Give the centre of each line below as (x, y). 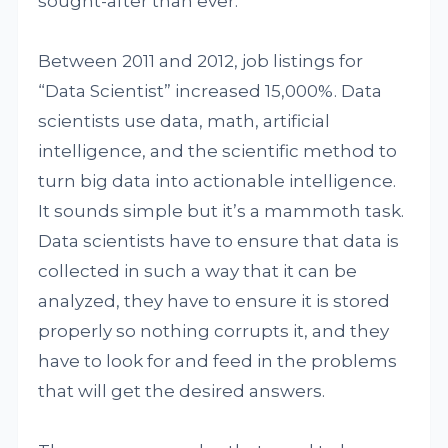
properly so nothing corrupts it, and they (214, 331)
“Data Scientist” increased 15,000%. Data (210, 91)
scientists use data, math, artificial (184, 121)
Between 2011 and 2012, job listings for (201, 61)
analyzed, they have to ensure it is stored (214, 301)
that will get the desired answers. (182, 391)
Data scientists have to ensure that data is (219, 241)
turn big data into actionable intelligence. (217, 181)
